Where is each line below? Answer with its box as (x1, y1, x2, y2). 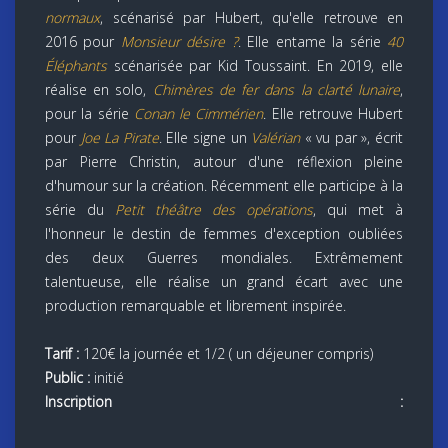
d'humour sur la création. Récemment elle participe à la (45, 175, 403, 195)
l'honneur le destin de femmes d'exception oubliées (45, 223, 403, 243)
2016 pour (45, 31, 121, 51)
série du (45, 199, 115, 219)
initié (90, 367, 124, 387)
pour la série (45, 103, 134, 123)
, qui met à (313, 199, 403, 219)
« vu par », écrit (300, 127, 404, 147)
